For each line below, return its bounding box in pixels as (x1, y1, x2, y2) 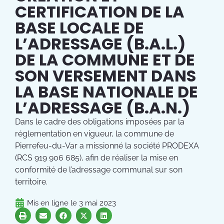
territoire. (15, 177, 47, 187)
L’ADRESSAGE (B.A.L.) (15, 32, 185, 55)
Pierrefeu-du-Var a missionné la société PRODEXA (15, 141, 199, 151)
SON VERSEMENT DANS (15, 64, 196, 87)
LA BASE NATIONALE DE (15, 80, 198, 103)
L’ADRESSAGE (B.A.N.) (15, 96, 190, 119)
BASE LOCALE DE (15, 16, 144, 39)
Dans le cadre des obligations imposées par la (15, 117, 184, 127)
